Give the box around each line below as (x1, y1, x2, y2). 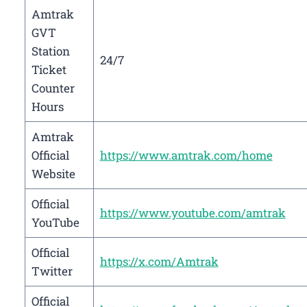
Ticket (31, 62, 66, 78)
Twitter (31, 263, 73, 280)
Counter (31, 80, 75, 97)
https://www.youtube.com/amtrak (99, 205, 286, 221)
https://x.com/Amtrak (99, 254, 219, 270)
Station (31, 43, 70, 60)
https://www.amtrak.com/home (99, 147, 273, 164)
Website (31, 166, 75, 182)
